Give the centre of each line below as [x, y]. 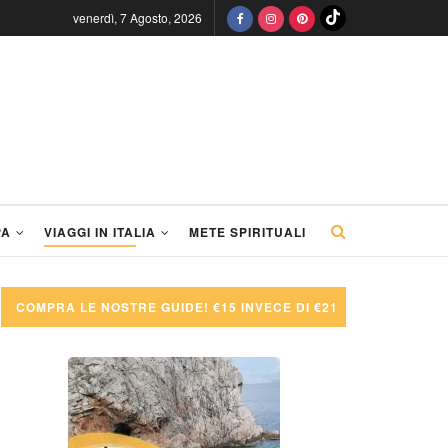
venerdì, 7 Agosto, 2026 [137, 17]
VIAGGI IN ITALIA [100, 232]
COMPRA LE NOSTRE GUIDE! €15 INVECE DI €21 [177, 307]
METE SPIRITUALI [247, 232]
